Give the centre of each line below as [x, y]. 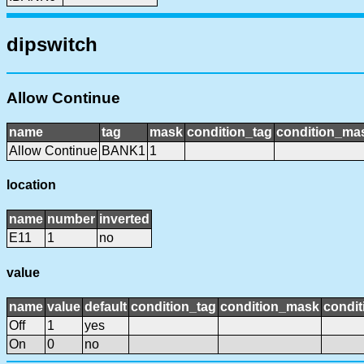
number [71, 219]
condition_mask [270, 306]
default [106, 306]
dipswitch [52, 45]
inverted [124, 219]
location [31, 185]
